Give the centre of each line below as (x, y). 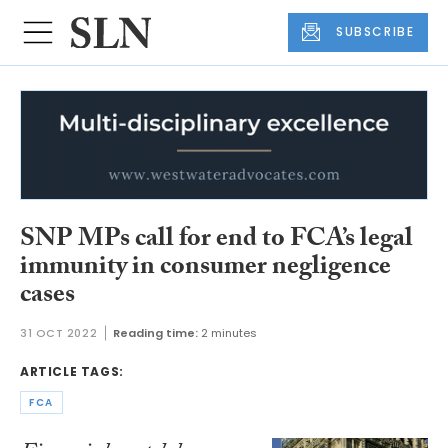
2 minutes (229, 332)
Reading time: (156, 332)
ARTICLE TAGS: (72, 371)
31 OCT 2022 (59, 332)
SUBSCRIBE (375, 32)
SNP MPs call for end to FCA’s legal (216, 241)
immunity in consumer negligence (205, 269)
